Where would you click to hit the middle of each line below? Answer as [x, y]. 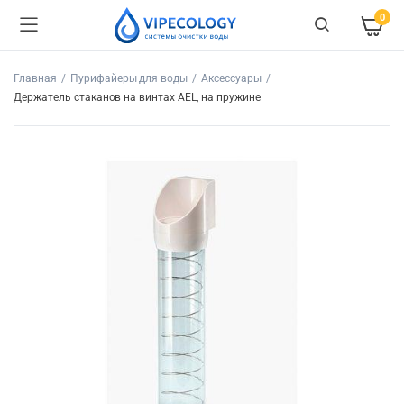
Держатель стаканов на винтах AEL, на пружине [137, 97]
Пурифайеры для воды [129, 78]
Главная [35, 78]
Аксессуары [231, 78]
